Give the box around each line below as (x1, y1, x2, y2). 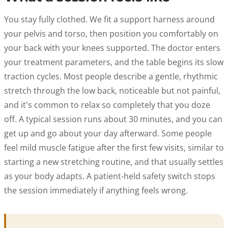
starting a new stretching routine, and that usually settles (4, 156, 223, 167)
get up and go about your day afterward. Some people (4, 127, 212, 139)
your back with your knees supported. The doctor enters (4, 42, 220, 53)
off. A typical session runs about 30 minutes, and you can (4, 113, 222, 125)
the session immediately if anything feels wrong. (4, 184, 188, 196)
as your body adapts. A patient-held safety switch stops (4, 170, 215, 182)
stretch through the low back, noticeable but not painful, (4, 84, 220, 96)
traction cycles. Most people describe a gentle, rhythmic (4, 70, 218, 82)
